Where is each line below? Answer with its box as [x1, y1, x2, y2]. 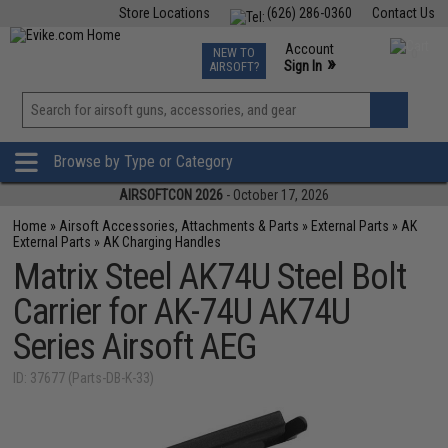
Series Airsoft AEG [13, 326, 257, 368]
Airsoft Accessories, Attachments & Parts [59, 218, 300, 234]
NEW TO [212, 45, 255, 60]
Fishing [88, 40, 129, 56]
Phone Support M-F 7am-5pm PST [242, 76, 430, 92]
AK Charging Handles [103, 234, 222, 250]
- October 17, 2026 [223, 187, 329, 203]
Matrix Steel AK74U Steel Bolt [13, 256, 407, 298]
